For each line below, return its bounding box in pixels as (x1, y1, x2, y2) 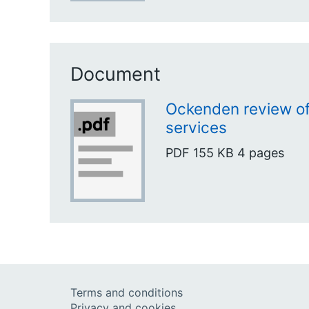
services (166, 117, 227, 137)
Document (70, 62, 161, 86)
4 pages (237, 146, 284, 161)
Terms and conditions (70, 285, 183, 299)
